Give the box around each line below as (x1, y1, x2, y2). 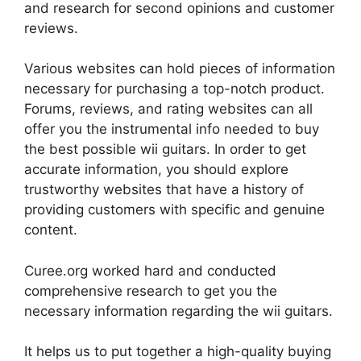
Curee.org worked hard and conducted (24, 262, 276, 279)
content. (24, 222, 77, 239)
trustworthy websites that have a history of (24, 181, 304, 198)
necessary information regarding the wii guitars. (24, 302, 333, 319)
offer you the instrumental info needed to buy (24, 121, 319, 138)
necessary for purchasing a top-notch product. (24, 81, 325, 98)
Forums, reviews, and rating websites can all (24, 101, 313, 118)
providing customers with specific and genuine (24, 201, 325, 218)
